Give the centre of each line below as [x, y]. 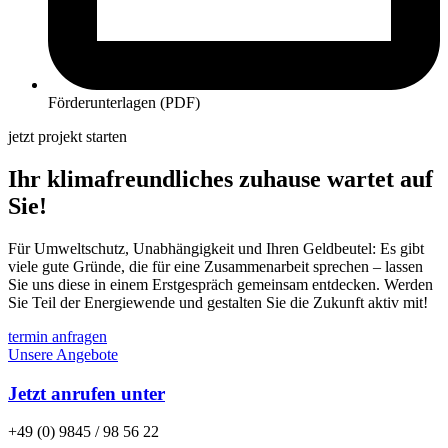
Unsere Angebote [63, 355]
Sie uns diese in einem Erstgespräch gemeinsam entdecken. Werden [220, 285]
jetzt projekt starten [67, 137]
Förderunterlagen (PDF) [124, 103]
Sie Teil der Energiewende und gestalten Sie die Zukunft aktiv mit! [218, 303]
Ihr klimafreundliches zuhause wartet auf [220, 179]
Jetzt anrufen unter [86, 393]
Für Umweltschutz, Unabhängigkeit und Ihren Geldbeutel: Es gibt [216, 249]
